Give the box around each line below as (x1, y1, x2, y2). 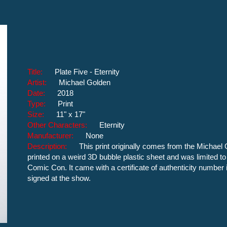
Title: (27, 67, 55, 76)
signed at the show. (27, 174, 91, 182)
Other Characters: (27, 121, 99, 129)
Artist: (27, 78, 59, 87)
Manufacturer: (27, 131, 86, 140)
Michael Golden (59, 78, 110, 87)
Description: (27, 142, 79, 150)
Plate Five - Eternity (55, 67, 120, 76)
